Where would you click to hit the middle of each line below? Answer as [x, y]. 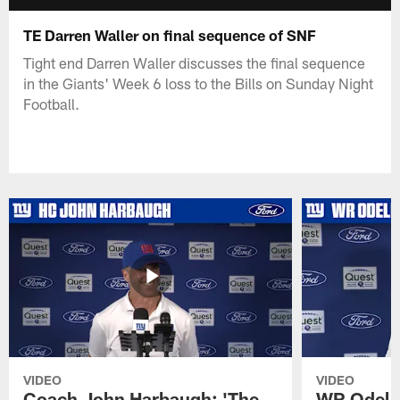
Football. [52, 103]
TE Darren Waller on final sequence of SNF [170, 34]
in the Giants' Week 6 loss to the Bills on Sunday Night [199, 83]
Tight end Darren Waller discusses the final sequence [195, 62]
